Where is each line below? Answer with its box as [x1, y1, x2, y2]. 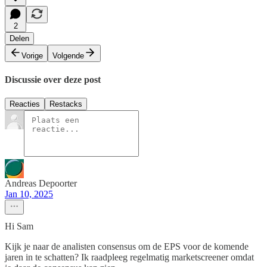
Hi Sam [5, 221, 33, 232]
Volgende [52, 51, 84, 60]
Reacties [10, 100, 40, 109]
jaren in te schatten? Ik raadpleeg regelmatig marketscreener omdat [5, 252, 254, 263]
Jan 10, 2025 [5, 189, 53, 200]
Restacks [49, 100, 82, 109]
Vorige [21, 51, 43, 60]
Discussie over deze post [5, 74, 101, 85]
